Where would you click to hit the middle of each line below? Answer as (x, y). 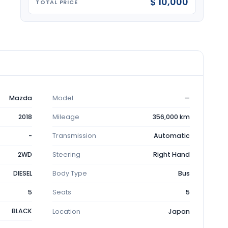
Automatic (172, 136)
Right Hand (172, 154)
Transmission (74, 136)
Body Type (69, 173)
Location (66, 211)
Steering (66, 154)
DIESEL (22, 173)
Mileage (66, 117)
